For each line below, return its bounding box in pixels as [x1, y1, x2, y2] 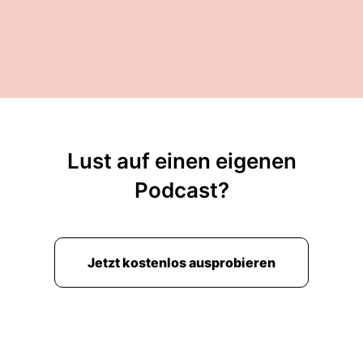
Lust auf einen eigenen [66, 148, 297, 173]
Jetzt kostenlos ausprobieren [88, 254, 275, 271]
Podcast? [134, 177, 229, 203]
